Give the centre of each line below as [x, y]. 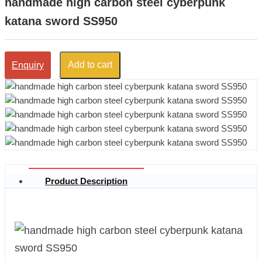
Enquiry [28, 65]
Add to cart [90, 65]
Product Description [86, 181]
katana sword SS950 [61, 21]
